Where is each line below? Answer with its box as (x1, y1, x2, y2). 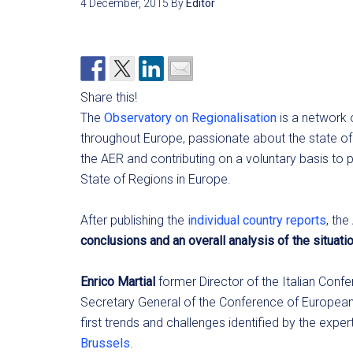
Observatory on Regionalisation (104, 110, 277, 125)
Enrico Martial (80, 274, 155, 289)
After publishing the (80, 213, 188, 228)
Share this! (80, 90, 137, 105)
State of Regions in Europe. (80, 172, 231, 187)
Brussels (80, 336, 130, 351)
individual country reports (188, 213, 326, 228)
